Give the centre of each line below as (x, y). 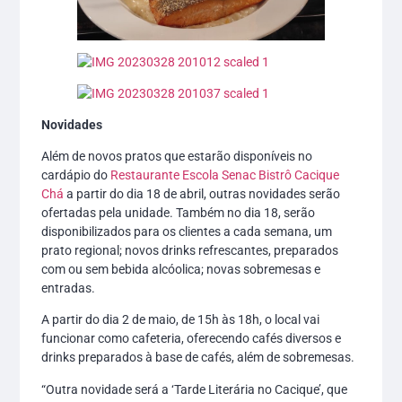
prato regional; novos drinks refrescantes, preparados (190, 251)
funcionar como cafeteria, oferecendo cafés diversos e (192, 339)
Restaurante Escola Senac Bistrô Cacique (225, 175)
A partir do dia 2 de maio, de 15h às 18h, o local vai (181, 320)
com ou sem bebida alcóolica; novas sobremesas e (181, 270)
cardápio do (76, 175)
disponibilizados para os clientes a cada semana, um (187, 232)
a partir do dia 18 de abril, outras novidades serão (202, 194)
